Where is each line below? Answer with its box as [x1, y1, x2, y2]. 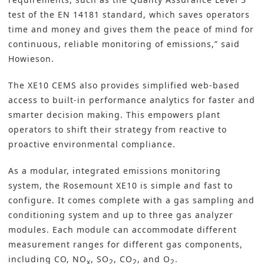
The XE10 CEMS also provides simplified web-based [8, 80, 240, 91]
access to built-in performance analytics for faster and [8, 94, 255, 106]
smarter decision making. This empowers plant [8, 109, 220, 121]
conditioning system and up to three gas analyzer [8, 209, 233, 221]
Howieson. [8, 53, 54, 65]
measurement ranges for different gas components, [8, 239, 243, 250]
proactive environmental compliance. [8, 138, 176, 150]
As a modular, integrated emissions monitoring [8, 165, 221, 177]
